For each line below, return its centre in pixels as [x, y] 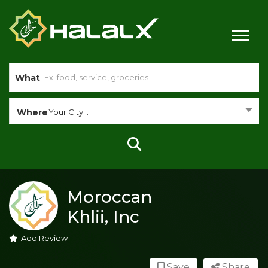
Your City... [68, 112]
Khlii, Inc [103, 216]
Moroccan [109, 197]
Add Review [44, 238]
